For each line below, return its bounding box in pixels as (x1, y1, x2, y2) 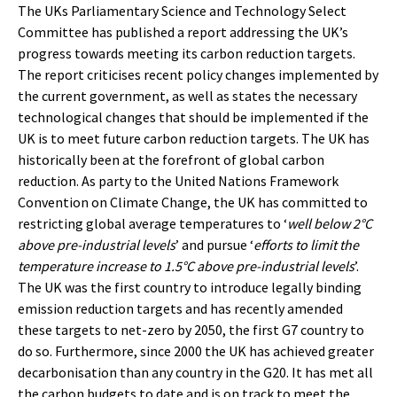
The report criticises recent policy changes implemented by (18, 66, 378, 84)
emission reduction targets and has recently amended (18, 300, 343, 318)
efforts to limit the (253, 236, 359, 254)
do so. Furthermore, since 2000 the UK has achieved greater (18, 342, 374, 361)
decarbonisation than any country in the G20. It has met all (18, 363, 373, 382)
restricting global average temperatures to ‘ (18, 214, 287, 233)
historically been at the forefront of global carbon (18, 151, 324, 169)
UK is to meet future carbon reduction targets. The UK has (18, 129, 370, 148)
